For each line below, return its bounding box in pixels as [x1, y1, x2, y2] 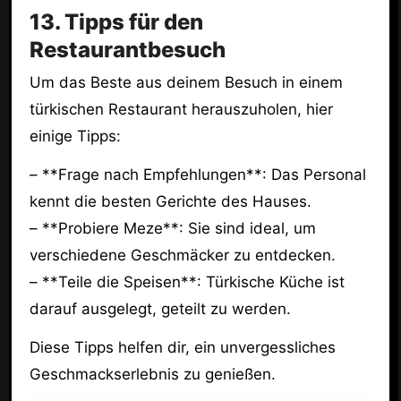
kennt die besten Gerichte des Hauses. [29, 192, 311, 210]
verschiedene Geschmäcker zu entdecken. [29, 245, 336, 264]
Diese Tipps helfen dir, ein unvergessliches [29, 337, 336, 356]
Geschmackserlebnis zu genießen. [29, 364, 276, 383]
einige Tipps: [29, 127, 121, 145]
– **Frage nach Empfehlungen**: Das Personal [29, 165, 366, 183]
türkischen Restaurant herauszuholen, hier [29, 100, 333, 118]
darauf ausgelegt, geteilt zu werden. [29, 299, 291, 318]
